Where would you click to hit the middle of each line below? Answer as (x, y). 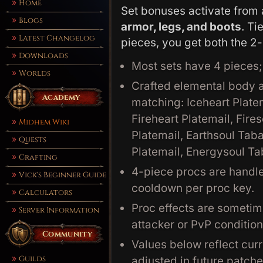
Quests (33, 140)
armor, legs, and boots (181, 27)
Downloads (43, 56)
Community (68, 234)
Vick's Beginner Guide (63, 175)
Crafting (38, 157)
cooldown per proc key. (193, 188)
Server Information (59, 210)
